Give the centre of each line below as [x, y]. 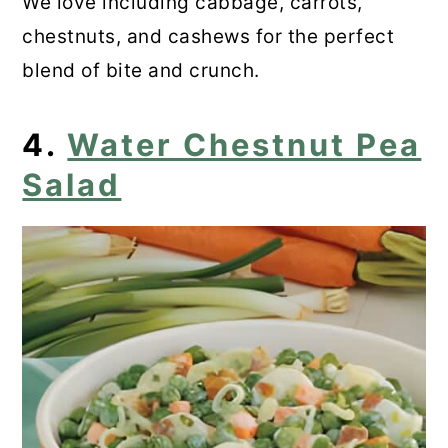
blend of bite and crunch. [141, 70]
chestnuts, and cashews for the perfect [208, 36]
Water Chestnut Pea [244, 144]
